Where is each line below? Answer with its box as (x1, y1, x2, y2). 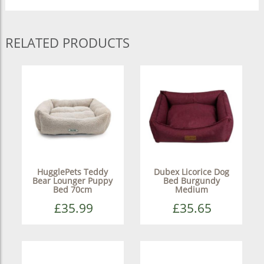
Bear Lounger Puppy (32, 174, 113, 186)
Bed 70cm (53, 183, 93, 195)
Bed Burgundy (163, 174, 220, 186)
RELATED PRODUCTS (5, 33, 130, 51)
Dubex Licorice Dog (153, 166, 229, 177)
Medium (174, 183, 208, 195)
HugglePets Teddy (37, 166, 108, 177)
